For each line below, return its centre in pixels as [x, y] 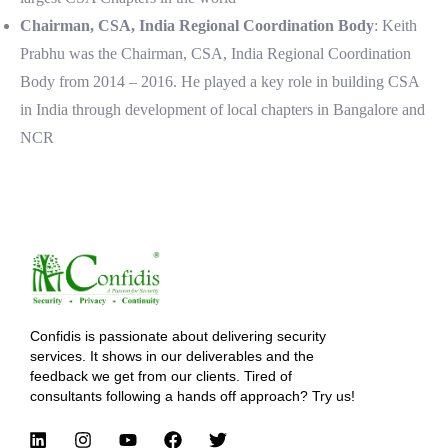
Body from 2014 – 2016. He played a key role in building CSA [219, 82]
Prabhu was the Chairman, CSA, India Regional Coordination [215, 54]
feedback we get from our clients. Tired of [161, 376]
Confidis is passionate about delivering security [178, 336]
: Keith [395, 26]
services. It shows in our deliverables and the [172, 356]
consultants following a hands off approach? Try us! [192, 396]
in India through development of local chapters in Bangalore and [222, 110]
